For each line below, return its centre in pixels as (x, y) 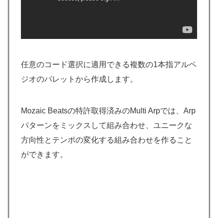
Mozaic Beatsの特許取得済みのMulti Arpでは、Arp (108, 110)
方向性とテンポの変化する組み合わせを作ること (107, 140)
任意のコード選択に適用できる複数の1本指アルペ (109, 64)
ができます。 (44, 154)
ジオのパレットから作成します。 (79, 79)
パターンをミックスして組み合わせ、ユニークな (107, 125)
